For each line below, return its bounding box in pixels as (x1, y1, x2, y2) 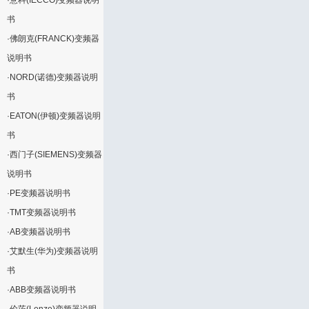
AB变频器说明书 (10, 227, 70, 237)
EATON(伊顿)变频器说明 (10, 111, 101, 121)
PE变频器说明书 (10, 188, 70, 198)
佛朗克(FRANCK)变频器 (10, 34, 99, 43)
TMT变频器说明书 (10, 208, 76, 217)
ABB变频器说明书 (10, 285, 76, 295)
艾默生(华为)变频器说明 (10, 246, 98, 256)
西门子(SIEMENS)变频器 (10, 150, 102, 159)
